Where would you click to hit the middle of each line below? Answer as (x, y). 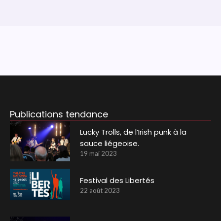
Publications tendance (59, 114)
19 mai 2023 (99, 153)
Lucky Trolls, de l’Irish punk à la (133, 132)
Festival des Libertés (117, 181)
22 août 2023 (100, 191)
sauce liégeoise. (110, 143)
